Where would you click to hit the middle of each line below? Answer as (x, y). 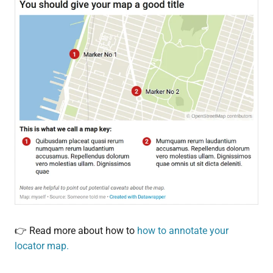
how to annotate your (183, 231)
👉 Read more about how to (76, 231)
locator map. (41, 246)
